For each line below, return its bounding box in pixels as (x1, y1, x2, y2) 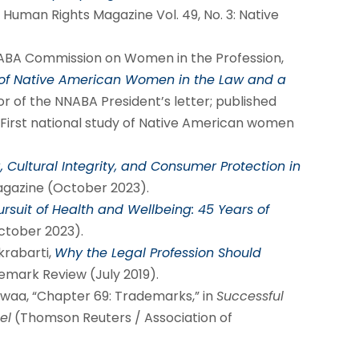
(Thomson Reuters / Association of (10, 309, 232, 328)
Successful (216, 287, 284, 306)
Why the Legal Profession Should (54, 244, 261, 263)
